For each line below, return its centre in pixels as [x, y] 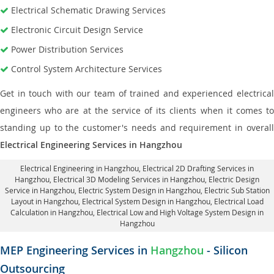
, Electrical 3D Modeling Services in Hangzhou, [129, 179]
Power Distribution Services [67, 49]
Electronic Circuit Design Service [77, 30]
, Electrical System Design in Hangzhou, [146, 201]
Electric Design [234, 179]
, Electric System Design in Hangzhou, [139, 190]
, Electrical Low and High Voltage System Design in [178, 212]
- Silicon [226, 250]
